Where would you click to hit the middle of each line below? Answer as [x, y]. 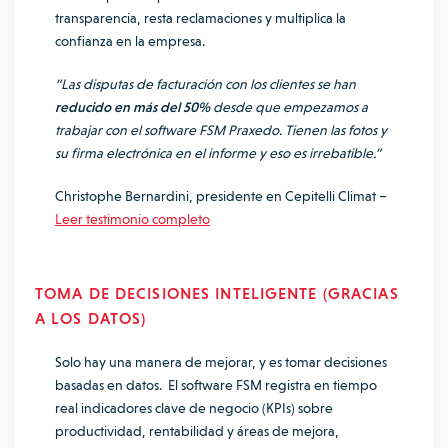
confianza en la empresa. [130, 41]
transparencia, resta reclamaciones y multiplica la [200, 18]
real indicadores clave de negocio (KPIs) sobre [194, 408]
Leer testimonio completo [132, 219]
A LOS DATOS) [91, 318]
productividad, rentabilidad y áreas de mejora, [197, 431]
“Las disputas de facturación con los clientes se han [205, 84]
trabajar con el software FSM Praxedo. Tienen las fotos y [221, 130]
